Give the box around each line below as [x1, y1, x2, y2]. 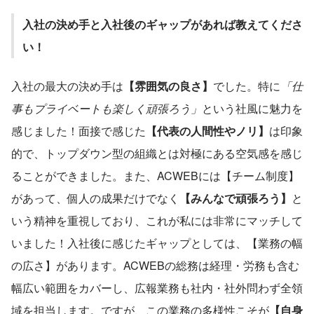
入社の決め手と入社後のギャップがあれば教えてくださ [22, 15, 303, 32]
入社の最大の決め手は [11, 77, 123, 94]
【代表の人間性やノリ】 [146, 122, 269, 139]
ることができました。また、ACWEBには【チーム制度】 [11, 167, 299, 184]
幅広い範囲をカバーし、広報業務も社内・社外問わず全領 [11, 279, 303, 296]
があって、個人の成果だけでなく [11, 189, 179, 206]
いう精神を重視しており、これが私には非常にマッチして [11, 212, 303, 228]
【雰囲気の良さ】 [123, 77, 213, 94]
